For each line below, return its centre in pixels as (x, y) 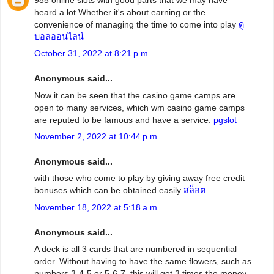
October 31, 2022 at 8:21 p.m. (92, 53)
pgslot (225, 120)
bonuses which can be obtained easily (109, 191)
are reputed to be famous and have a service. (124, 120)
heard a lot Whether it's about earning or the (120, 12)
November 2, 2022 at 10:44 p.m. (97, 136)
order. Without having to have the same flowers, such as (143, 261)
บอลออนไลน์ (59, 36)
